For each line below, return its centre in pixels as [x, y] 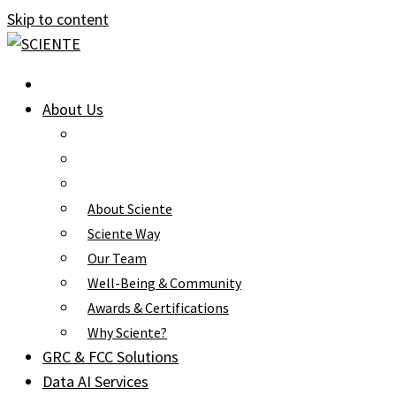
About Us [73, 109]
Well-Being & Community [164, 283]
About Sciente [130, 209]
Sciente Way [124, 233]
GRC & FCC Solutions [110, 357]
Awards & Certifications [158, 308]
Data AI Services [95, 381]
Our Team [117, 258]
